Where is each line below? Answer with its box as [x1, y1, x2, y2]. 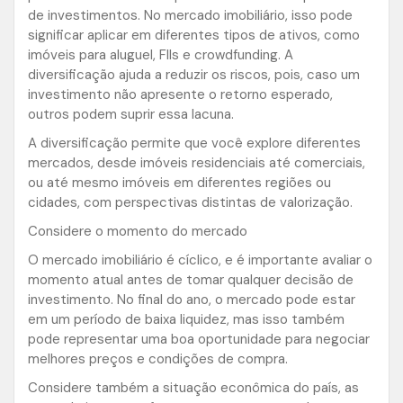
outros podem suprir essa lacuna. [28, 105, 234, 124]
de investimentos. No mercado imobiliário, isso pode [28, 6, 353, 25]
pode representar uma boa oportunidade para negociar [28, 330, 370, 349]
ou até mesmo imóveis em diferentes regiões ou [28, 174, 331, 193]
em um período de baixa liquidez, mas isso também [28, 310, 345, 329]
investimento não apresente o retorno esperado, [28, 85, 333, 104]
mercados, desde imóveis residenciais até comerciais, [28, 154, 365, 173]
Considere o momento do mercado [28, 222, 247, 241]
